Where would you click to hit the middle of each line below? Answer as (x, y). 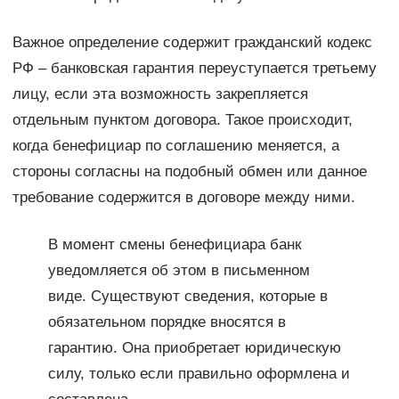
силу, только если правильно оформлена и (199, 374)
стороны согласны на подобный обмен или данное (189, 172)
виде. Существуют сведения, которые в (187, 297)
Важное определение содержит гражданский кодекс (192, 43)
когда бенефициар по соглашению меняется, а (175, 146)
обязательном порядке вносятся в (167, 322)
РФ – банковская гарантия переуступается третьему (194, 69)
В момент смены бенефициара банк (174, 245)
